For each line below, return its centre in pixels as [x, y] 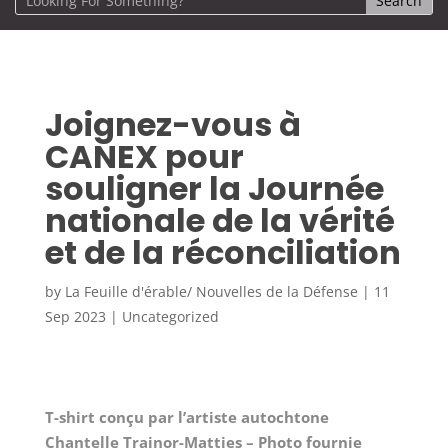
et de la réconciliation [222, 253]
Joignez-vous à [172, 125]
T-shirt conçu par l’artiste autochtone [186, 417]
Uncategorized [170, 317]
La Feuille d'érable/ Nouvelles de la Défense [211, 292]
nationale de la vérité [219, 221]
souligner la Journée [214, 189]
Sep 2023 [75, 317]
